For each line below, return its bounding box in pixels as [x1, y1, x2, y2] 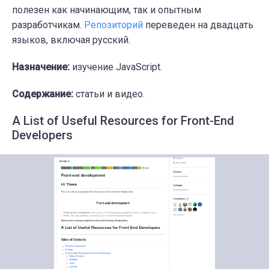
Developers [12, 128, 73, 143]
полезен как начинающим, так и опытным [12, 4, 201, 16]
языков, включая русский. [12, 34, 130, 46]
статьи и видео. [73, 88, 145, 100]
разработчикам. [12, 19, 84, 31]
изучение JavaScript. [70, 61, 162, 73]
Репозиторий [84, 19, 143, 31]
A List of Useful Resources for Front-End [12, 113, 234, 128]
